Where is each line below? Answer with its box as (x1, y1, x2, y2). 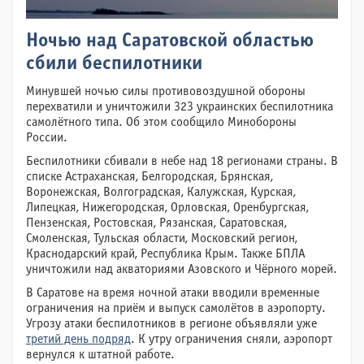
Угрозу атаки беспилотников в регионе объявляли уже (26, 318, 317, 330)
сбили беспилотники (26, 55, 202, 73)
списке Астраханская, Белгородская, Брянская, (26, 171, 273, 183)
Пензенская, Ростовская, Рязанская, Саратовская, (26, 217, 287, 229)
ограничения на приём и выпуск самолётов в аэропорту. (26, 302, 326, 314)
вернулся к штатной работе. (26, 349, 175, 361)
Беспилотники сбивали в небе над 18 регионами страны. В (26, 155, 338, 167)
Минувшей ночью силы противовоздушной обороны (26, 85, 305, 97)
